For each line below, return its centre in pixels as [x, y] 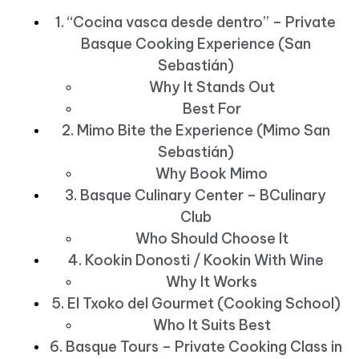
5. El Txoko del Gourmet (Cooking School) [196, 304]
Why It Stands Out [212, 87]
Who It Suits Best [212, 325]
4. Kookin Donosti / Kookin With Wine [196, 260]
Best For [212, 109]
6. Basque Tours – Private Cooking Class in [196, 347]
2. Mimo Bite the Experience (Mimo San [196, 131]
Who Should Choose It [212, 239]
